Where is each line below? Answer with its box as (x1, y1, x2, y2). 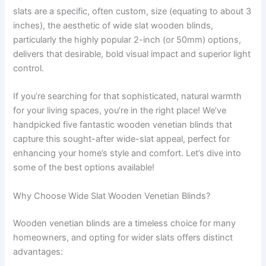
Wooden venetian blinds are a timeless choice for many (13, 217, 236, 229)
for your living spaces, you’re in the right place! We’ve (13, 105, 227, 116)
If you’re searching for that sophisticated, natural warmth (13, 91, 242, 102)
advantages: (13, 246, 64, 257)
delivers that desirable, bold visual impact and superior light (13, 48, 251, 59)
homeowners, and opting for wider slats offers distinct (13, 232, 233, 243)
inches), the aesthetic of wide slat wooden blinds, (13, 20, 214, 31)
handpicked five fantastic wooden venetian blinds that (13, 119, 233, 131)
